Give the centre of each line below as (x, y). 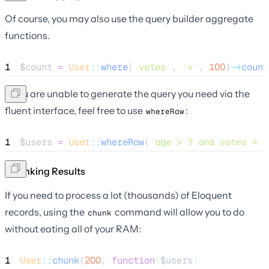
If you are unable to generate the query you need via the (127, 93)
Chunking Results (45, 171)
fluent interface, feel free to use (75, 110)
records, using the (46, 212)
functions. (27, 35)
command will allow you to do (179, 212)
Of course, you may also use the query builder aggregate (129, 18)
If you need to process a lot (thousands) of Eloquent (118, 195)
